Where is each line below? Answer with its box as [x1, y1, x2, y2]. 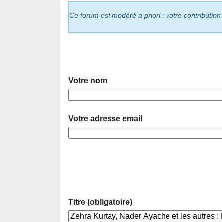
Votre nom [68, 76, 107, 85]
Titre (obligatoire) [68, 198, 132, 207]
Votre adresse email [68, 114, 142, 123]
